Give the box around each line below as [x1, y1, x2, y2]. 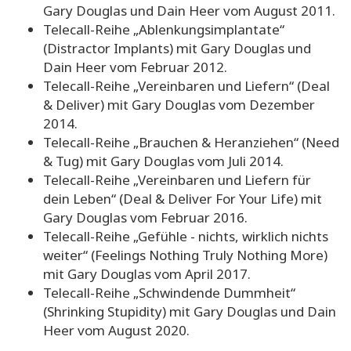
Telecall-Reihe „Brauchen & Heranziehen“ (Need [43, 133, 339, 152]
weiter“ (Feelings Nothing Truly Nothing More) [43, 246, 327, 265]
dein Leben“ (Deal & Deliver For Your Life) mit [43, 190, 322, 208]
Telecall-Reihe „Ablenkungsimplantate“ [43, 20, 284, 39]
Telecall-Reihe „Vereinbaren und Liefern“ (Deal [43, 77, 330, 96]
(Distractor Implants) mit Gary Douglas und [43, 39, 311, 58]
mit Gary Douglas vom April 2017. [43, 265, 251, 284]
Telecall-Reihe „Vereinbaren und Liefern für [43, 171, 311, 190]
